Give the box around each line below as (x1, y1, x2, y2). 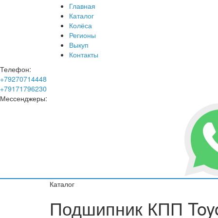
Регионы (69, 30, 96, 40)
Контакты (69, 50, 98, 59)
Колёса (69, 20, 92, 30)
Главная (69, 1, 95, 11)
